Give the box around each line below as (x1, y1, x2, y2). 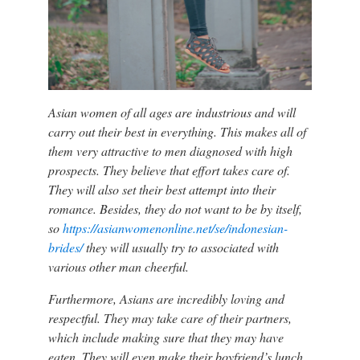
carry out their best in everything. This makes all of (47, 122, 306, 140)
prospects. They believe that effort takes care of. (47, 161, 290, 178)
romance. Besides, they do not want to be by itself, (47, 199, 302, 217)
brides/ (47, 238, 83, 256)
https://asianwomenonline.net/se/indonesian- (62, 219, 288, 236)
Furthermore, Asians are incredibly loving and (47, 289, 284, 307)
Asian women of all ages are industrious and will (47, 103, 296, 121)
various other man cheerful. (47, 257, 189, 275)
